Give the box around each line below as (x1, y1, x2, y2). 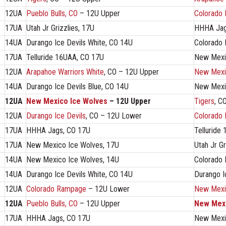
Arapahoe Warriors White (26, 67, 104, 77)
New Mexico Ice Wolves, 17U (26, 140, 119, 150)
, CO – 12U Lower (86, 110, 142, 121)
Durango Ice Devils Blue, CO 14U (26, 81, 129, 91)
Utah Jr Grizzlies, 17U (26, 23, 94, 33)
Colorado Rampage (26, 184, 88, 194)
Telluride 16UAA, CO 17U (26, 52, 104, 62)
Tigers (194, 96, 214, 106)
